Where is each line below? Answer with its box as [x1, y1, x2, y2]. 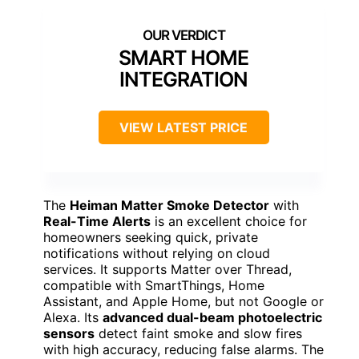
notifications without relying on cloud [43, 245, 270, 262]
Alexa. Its [43, 309, 103, 326]
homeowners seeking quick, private [43, 229, 258, 246]
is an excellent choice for [151, 213, 307, 230]
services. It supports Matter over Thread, [43, 261, 292, 278]
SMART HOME [119, 46, 248, 71]
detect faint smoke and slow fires [95, 325, 302, 342]
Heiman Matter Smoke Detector [70, 197, 269, 214]
